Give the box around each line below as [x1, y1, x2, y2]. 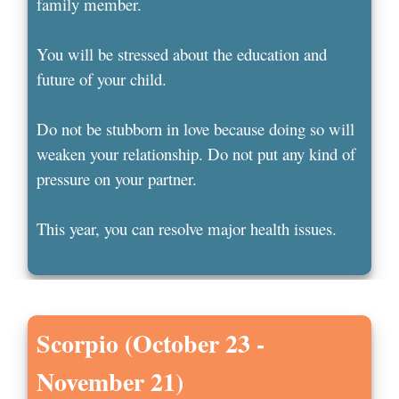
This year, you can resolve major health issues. [37, 217, 338, 240]
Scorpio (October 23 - [37, 325, 265, 362]
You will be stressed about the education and [37, 43, 328, 66]
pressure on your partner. [37, 167, 198, 191]
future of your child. [37, 68, 167, 91]
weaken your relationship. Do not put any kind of [37, 142, 356, 166]
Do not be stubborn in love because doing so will [37, 118, 355, 141]
